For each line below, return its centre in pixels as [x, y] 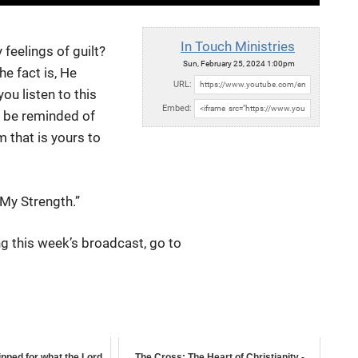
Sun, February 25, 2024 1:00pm [239, 64]
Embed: [177, 109]
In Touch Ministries [238, 47]
